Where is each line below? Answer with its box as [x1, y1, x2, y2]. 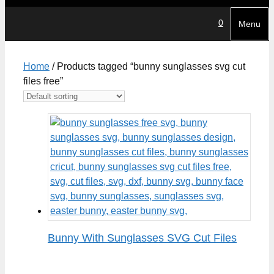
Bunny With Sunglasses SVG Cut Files [48, 231, 237, 244]
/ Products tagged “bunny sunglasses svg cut [50, 61, 245, 72]
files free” [23, 76, 63, 86]
